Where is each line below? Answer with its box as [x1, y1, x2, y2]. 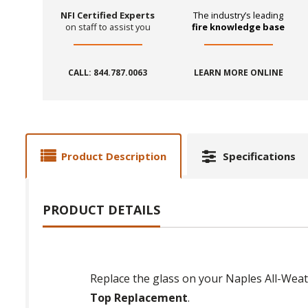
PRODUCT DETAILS [43, 201, 160, 219]
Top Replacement [89, 290, 188, 306]
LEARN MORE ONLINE [193, 67, 283, 79]
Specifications [223, 149, 296, 164]
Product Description [61, 149, 166, 164]
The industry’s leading [193, 9, 284, 22]
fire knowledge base [192, 21, 285, 34]
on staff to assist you [65, 21, 151, 34]
